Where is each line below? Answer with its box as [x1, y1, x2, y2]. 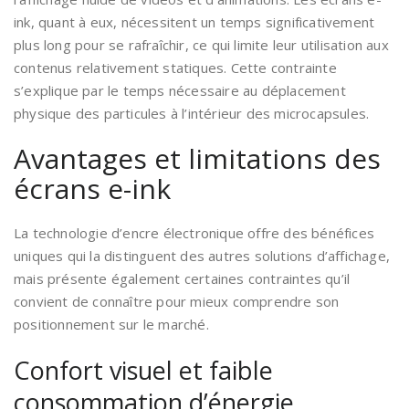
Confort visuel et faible [14, 353, 273, 388]
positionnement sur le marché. [14, 315, 209, 334]
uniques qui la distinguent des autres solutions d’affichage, [14, 246, 391, 266]
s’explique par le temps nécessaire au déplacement [14, 81, 346, 100]
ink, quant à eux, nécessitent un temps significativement [14, 13, 375, 32]
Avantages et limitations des [14, 140, 381, 178]
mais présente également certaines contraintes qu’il [14, 269, 351, 288]
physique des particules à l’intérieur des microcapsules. [14, 104, 370, 123]
